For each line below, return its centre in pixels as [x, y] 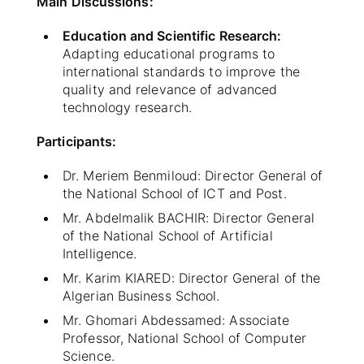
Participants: [77, 141]
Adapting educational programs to [169, 53]
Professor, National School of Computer [184, 338]
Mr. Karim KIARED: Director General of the [192, 277]
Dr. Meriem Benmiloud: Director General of [193, 175]
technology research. [128, 107]
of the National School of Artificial [168, 235]
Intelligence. [100, 253]
